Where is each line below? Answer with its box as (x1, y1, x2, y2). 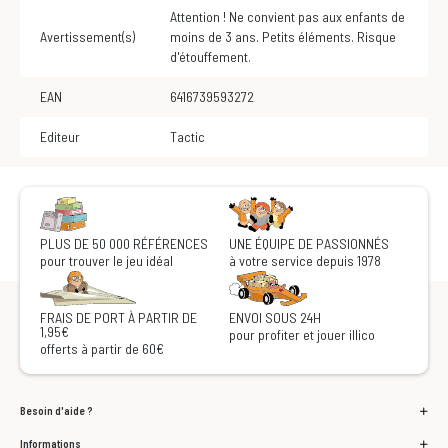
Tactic (177, 128, 205, 146)
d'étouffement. (170, 48, 251, 66)
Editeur (40, 128, 80, 146)
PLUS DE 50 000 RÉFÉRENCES (40, 235, 208, 253)
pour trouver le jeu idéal (40, 252, 173, 270)
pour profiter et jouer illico (229, 326, 375, 344)
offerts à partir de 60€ (40, 340, 164, 358)
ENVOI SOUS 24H (229, 309, 321, 327)
